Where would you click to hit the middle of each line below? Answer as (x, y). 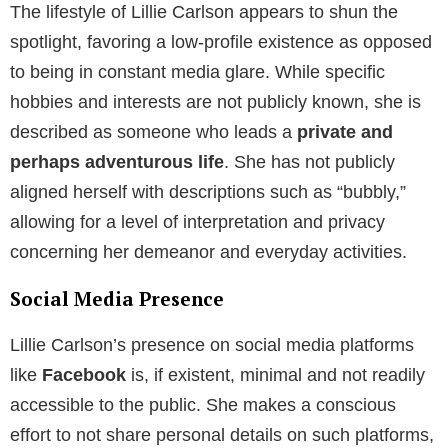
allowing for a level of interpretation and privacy (197, 221)
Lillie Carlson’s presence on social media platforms (212, 344)
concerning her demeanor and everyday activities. (208, 251)
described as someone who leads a (153, 131)
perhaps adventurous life (117, 161)
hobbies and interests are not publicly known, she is (215, 101)
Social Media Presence (117, 298)
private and (345, 131)
